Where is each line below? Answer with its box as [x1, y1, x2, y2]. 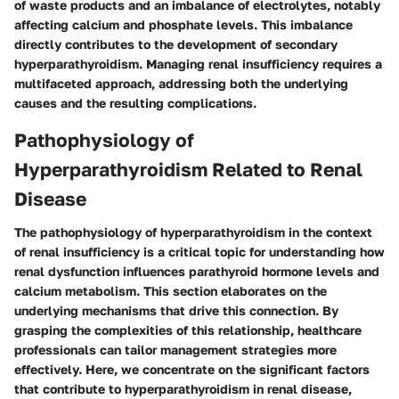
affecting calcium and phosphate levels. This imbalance [14, 16, 353, 32]
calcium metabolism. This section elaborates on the [14, 283, 327, 299]
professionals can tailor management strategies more [14, 342, 337, 358]
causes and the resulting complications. [14, 94, 256, 110]
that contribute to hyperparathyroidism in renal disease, [14, 381, 352, 397]
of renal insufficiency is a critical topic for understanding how [14, 244, 385, 260]
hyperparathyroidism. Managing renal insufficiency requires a [14, 55, 382, 71]
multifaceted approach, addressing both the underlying [14, 75, 348, 91]
